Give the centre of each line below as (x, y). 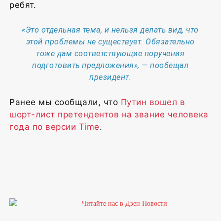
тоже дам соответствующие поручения (110, 53)
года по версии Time (55, 127)
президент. (110, 77)
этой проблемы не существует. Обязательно (110, 41)
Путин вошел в (153, 102)
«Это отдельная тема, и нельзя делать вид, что (110, 30)
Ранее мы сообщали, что (65, 102)
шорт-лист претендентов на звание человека (109, 114)
